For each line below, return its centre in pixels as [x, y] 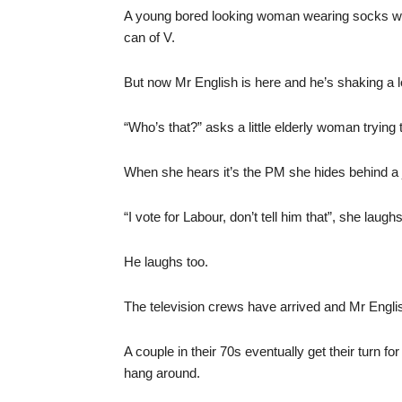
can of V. [149, 37]
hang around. [162, 373]
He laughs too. [166, 262]
